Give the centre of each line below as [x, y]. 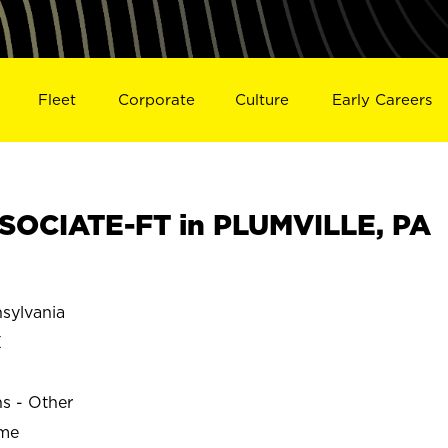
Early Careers [382, 99]
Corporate [156, 99]
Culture [262, 99]
